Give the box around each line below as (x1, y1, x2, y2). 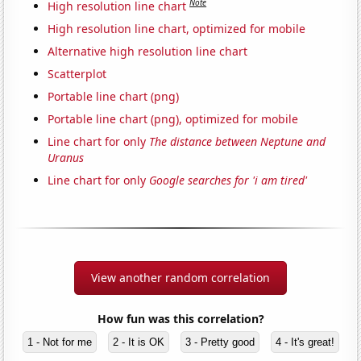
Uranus (48, 149, 85, 165)
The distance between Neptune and (149, 133, 326, 149)
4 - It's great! (275, 335, 334, 348)
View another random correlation (91, 269, 270, 285)
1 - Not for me (27, 335, 92, 348)
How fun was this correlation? (97, 310, 264, 326)
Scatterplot (48, 65, 107, 81)
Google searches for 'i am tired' (149, 172, 308, 188)
